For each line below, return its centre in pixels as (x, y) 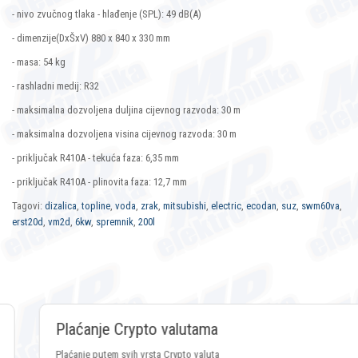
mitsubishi (185, 206)
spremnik (115, 222)
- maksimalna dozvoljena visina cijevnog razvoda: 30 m (124, 134)
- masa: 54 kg (39, 62)
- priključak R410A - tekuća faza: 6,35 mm (95, 158)
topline (96, 206)
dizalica (61, 206)
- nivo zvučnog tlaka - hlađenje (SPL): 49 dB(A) (109, 14)
